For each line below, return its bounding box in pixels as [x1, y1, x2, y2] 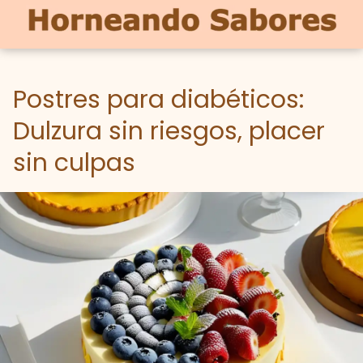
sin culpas [13, 146, 135, 180]
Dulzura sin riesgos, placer [13, 114, 325, 148]
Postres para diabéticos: [13, 83, 304, 117]
